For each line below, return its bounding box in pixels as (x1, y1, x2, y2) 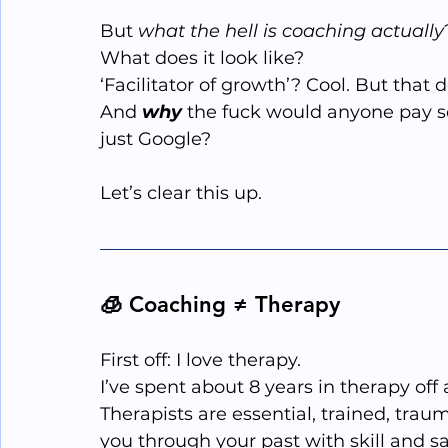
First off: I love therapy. (100, 349, 301, 372)
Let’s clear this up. (100, 182, 262, 205)
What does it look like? (100, 47, 304, 70)
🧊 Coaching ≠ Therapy (100, 291, 340, 319)
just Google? (100, 128, 211, 151)
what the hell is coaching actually (138, 20, 444, 43)
